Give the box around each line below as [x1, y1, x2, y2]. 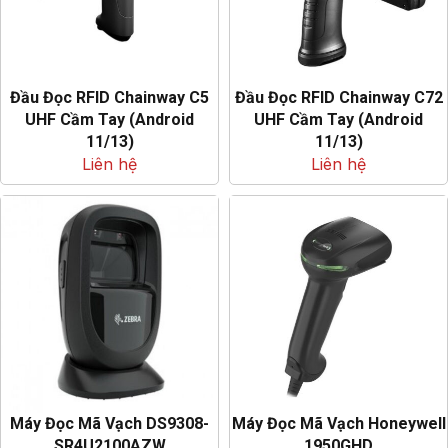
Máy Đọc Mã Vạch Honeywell [231, 413, 446, 433]
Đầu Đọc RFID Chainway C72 [234, 88, 443, 108]
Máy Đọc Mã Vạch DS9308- [10, 413, 209, 433]
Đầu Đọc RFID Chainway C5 [10, 88, 209, 108]
